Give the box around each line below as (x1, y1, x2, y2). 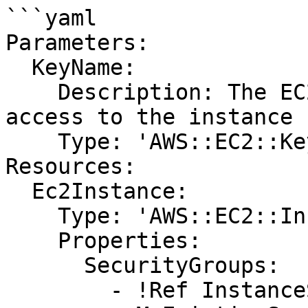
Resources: (5, 154, 136, 179)
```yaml (5, 5, 97, 30)
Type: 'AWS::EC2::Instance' (5, 203, 58, 228)
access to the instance (5, 104, 293, 129)
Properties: (5, 228, 58, 253)
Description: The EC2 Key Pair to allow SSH (5, 80, 58, 104)
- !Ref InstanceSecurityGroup (5, 278, 110, 302)
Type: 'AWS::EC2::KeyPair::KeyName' (5, 129, 58, 154)
